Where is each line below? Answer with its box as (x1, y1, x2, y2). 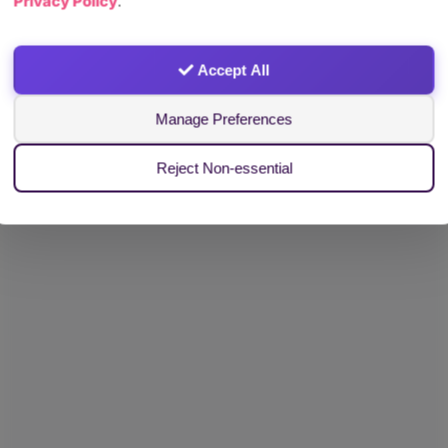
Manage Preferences (155, 110, 293, 128)
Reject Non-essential (155, 159, 292, 177)
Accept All (193, 61, 270, 79)
